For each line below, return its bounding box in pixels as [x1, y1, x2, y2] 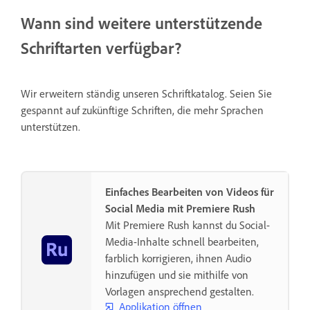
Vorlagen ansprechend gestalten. [105, 284, 254, 299]
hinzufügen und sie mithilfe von [105, 268, 248, 282]
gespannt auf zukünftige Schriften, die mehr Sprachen [21, 103, 264, 118]
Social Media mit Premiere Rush [105, 201, 255, 216]
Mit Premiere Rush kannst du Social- [105, 218, 270, 232]
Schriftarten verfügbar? [21, 37, 181, 59]
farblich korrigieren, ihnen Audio [105, 251, 251, 266]
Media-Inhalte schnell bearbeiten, [105, 235, 259, 249]
